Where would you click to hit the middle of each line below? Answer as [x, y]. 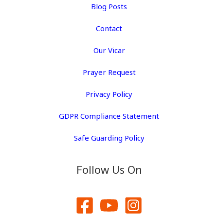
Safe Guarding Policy [109, 138]
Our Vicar [109, 50]
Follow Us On [109, 170]
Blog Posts [109, 7]
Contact [109, 28]
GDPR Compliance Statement [109, 116]
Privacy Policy [109, 94]
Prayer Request [109, 72]
